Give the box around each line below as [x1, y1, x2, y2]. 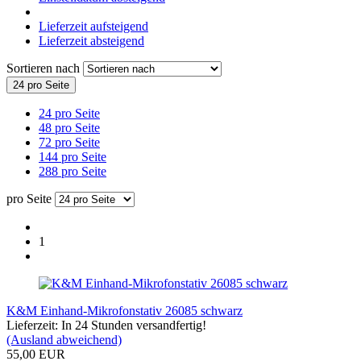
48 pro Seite [39, 120, 100, 135]
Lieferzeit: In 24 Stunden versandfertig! [6, 317, 206, 332]
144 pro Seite [39, 149, 106, 164]
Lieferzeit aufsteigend [39, 19, 148, 33]
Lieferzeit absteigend [39, 33, 144, 48]
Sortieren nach [6, 60, 83, 75]
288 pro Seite [39, 164, 106, 178]
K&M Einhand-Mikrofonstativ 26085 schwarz [6, 303, 243, 317]
